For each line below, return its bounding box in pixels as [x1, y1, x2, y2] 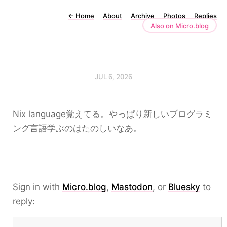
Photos [163, 12, 185, 20]
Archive [131, 12, 155, 20]
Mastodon [111, 182, 153, 192]
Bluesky [168, 182, 200, 192]
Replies [194, 12, 217, 20]
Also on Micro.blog [150, 22, 209, 30]
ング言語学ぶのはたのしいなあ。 [13, 123, 142, 133]
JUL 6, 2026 [95, 72, 132, 81]
